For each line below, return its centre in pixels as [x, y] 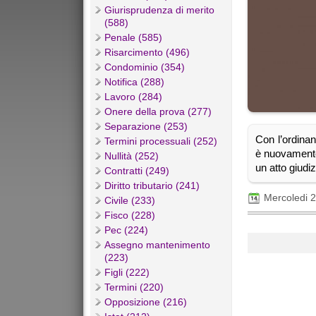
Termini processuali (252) [161, 141]
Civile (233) [130, 201]
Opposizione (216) [146, 302]
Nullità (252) [132, 156]
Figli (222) [127, 273]
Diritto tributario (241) [152, 186]
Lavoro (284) [133, 97]
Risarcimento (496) [147, 53]
